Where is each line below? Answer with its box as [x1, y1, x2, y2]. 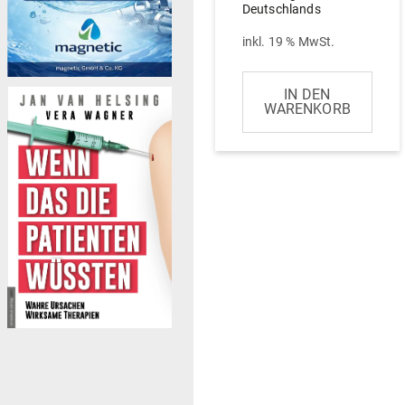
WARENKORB [263, 100, 351, 118]
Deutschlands [241, 2, 321, 16]
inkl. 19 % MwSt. [241, 34, 335, 50]
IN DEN [284, 86, 331, 104]
